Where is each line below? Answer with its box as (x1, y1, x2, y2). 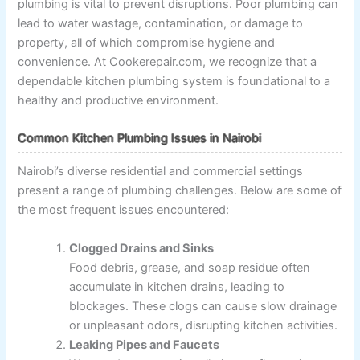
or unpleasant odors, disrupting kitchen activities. (69, 317, 338, 333)
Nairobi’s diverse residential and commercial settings (18, 164, 304, 179)
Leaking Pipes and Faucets (69, 337, 220, 352)
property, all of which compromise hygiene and (18, 35, 276, 50)
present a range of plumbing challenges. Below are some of (18, 183, 342, 198)
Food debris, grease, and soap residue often (69, 260, 311, 275)
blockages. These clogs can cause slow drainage (69, 298, 337, 313)
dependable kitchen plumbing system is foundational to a (18, 73, 331, 88)
